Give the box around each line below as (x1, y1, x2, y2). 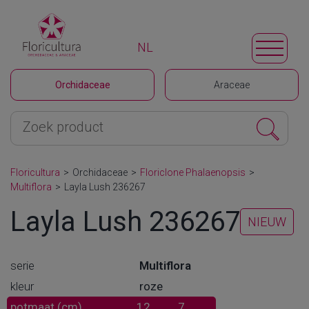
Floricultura (10, 167, 60, 178)
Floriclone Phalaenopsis (140, 167, 246, 178)
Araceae (214, 79, 250, 90)
